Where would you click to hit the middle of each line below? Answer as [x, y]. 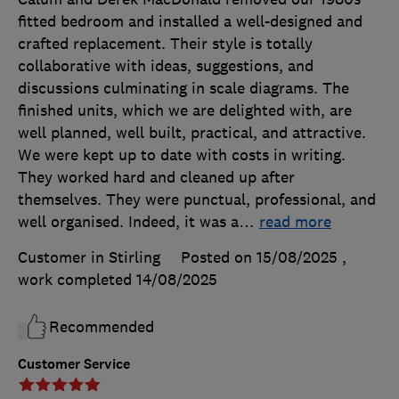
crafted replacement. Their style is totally [165, 44]
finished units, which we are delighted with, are [185, 111]
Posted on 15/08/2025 [259, 258]
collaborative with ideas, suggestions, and [166, 66]
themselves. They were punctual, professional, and [197, 200]
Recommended [102, 327]
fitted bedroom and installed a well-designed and [190, 22]
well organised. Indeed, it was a [128, 222]
